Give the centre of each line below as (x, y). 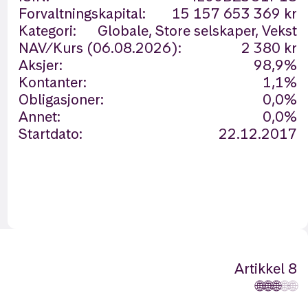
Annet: (39, 117)
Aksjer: (40, 65)
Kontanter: (52, 82)
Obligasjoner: (61, 99)
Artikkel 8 (266, 268)
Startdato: (50, 134)
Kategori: (47, 31)
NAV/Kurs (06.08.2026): (100, 48)
